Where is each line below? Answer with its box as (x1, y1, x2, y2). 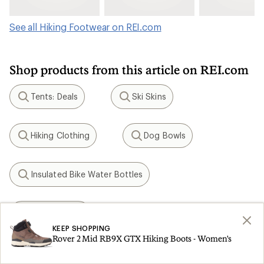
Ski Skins (131, 91, 166, 101)
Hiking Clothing (31, 130, 90, 140)
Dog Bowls (144, 130, 186, 140)
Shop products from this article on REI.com (9, 62, 249, 77)
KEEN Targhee (31, 208, 84, 218)
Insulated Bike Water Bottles (31, 169, 143, 179)
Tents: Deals (31, 91, 78, 101)
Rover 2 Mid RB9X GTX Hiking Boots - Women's (52, 233, 232, 243)
